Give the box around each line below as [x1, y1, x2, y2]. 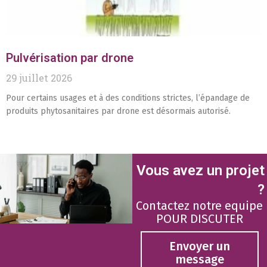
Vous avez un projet [136, 162, 265, 179]
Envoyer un [169, 239, 230, 254]
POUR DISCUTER [156, 212, 243, 226]
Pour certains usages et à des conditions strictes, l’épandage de [6, 93, 250, 104]
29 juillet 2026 [6, 72, 72, 85]
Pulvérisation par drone [6, 51, 133, 66]
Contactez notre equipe [136, 198, 263, 213]
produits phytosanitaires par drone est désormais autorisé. [6, 106, 231, 117]
